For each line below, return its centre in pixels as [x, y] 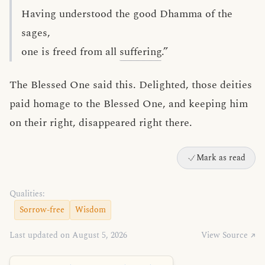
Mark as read [221, 158]
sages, [36, 33]
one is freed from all [70, 52]
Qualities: [27, 194]
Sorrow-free [42, 210]
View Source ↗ [228, 235]
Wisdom [91, 210]
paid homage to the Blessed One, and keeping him [129, 104]
